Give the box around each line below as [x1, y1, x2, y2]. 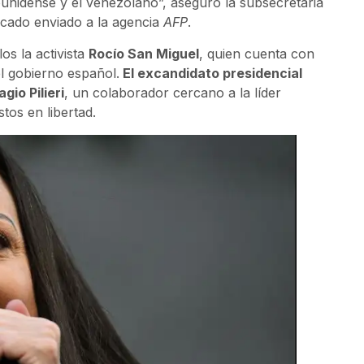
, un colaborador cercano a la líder [64, 84, 281, 101]
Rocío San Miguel [89, 45, 199, 62]
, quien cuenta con [199, 45, 314, 62]
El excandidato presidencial [119, 64, 302, 81]
